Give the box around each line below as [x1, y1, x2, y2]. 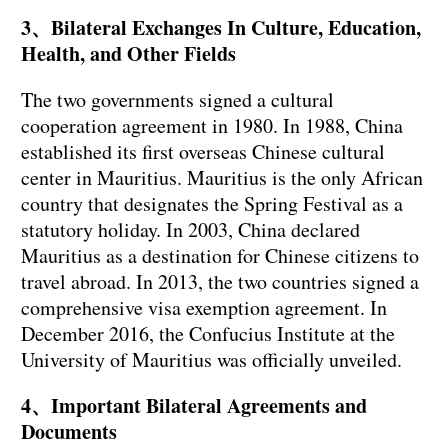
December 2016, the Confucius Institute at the [21, 319, 395, 347]
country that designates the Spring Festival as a [21, 189, 403, 217]
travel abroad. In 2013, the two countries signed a [21, 267, 419, 295]
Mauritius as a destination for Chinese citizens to [21, 241, 419, 269]
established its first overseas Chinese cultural [21, 137, 385, 165]
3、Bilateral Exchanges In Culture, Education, [21, 12, 421, 42]
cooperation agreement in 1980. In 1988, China [21, 111, 403, 139]
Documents [21, 416, 117, 446]
